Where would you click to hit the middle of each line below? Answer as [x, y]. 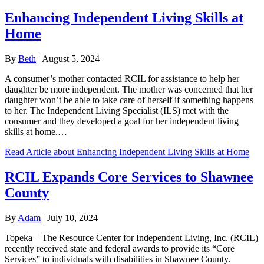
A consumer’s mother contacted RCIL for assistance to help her [122, 78]
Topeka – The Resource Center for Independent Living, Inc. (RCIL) [131, 237]
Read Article [29, 151]
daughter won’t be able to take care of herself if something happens [129, 100]
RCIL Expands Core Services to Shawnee [129, 176]
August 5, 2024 [71, 58]
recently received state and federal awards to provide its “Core [120, 248]
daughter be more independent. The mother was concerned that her [129, 89]
